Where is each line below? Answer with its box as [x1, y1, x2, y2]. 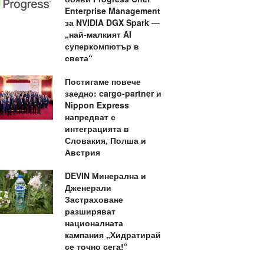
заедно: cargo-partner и [64, 87, 161, 99]
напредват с [64, 111, 115, 123]
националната [64, 217, 123, 229]
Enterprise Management [64, 5, 160, 16]
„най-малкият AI [64, 28, 131, 40]
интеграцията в [64, 123, 129, 134]
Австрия [64, 146, 100, 158]
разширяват [64, 205, 115, 217]
